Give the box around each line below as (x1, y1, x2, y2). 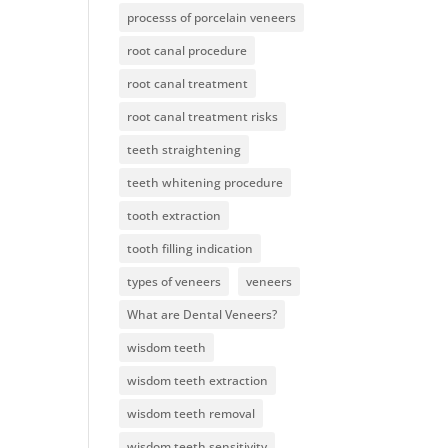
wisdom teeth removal (127, 405, 256, 422)
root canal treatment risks (127, 108, 279, 125)
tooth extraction (127, 207, 222, 224)
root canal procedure (127, 42, 248, 59)
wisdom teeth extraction (127, 372, 269, 389)
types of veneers (127, 273, 222, 290)
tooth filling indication (127, 240, 254, 257)
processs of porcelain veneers (127, 9, 297, 26)
